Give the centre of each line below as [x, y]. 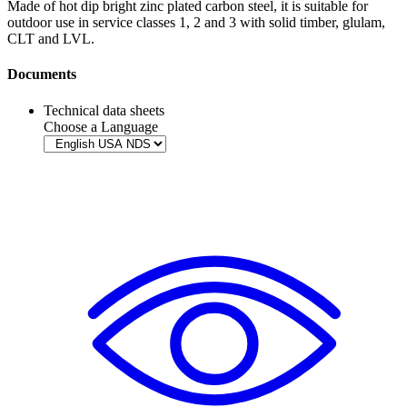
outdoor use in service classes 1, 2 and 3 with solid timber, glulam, [196, 23]
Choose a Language [101, 126]
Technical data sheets [104, 110]
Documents [42, 74]
